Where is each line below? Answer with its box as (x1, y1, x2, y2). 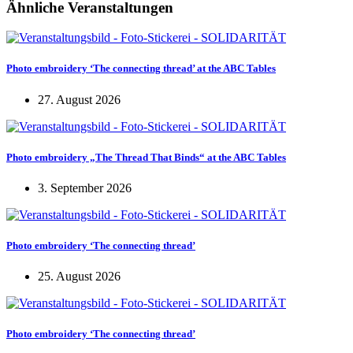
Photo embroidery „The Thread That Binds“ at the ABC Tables (6, 150, 286, 163)
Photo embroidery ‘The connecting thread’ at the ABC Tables (6, 62, 276, 75)
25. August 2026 (38, 269, 121, 284)
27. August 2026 (38, 92, 121, 106)
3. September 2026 (38, 180, 132, 195)
